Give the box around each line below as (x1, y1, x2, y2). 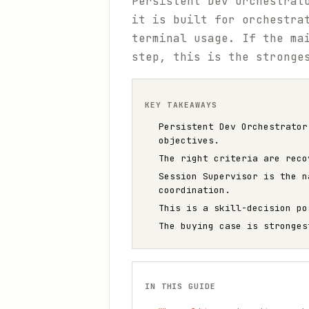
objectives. (159, 134, 219, 146)
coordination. (159, 184, 230, 196)
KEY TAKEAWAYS (145, 100, 218, 110)
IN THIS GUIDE (145, 281, 216, 291)
